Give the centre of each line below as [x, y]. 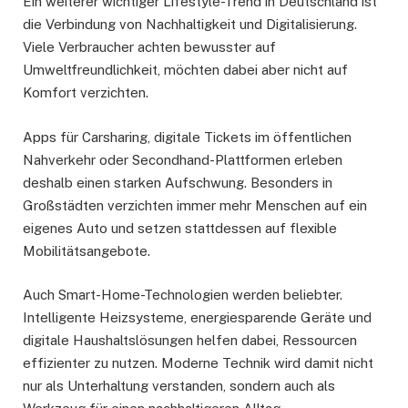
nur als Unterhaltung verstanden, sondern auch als [179, 385]
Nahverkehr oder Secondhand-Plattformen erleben [183, 159]
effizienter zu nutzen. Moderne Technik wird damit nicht [198, 362]
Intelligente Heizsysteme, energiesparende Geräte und [197, 317]
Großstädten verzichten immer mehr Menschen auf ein [195, 205]
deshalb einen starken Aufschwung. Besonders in [178, 182]
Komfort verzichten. [86, 93]
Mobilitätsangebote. [87, 250]
